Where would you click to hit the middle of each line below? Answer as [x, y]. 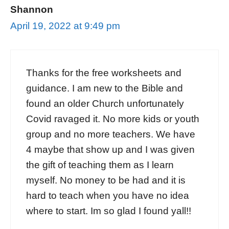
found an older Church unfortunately [105, 103]
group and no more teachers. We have [111, 134]
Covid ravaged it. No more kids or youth [113, 119]
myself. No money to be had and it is [106, 180]
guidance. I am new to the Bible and [105, 88]
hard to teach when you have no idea [108, 195]
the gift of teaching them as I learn [100, 165]
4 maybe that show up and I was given [110, 149]
